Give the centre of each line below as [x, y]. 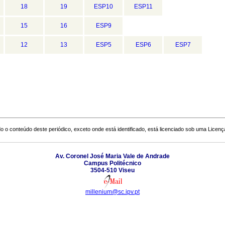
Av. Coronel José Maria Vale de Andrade [113, 156]
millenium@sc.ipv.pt [113, 192]
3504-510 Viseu [113, 170]
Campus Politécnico [113, 163]
